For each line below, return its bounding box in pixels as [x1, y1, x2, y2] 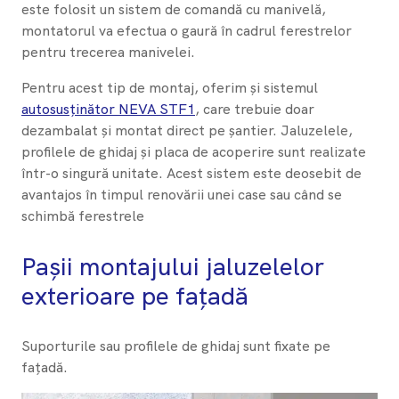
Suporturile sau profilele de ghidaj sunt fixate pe [21, 337, 330, 356]
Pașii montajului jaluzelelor [21, 250, 324, 283]
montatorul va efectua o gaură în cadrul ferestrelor [21, 21, 352, 41]
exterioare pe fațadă [21, 280, 248, 313]
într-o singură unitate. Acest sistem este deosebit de [21, 164, 362, 183]
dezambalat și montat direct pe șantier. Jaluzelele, [21, 121, 353, 141]
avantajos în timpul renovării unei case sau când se [21, 185, 342, 205]
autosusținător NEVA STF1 [21, 100, 195, 119]
